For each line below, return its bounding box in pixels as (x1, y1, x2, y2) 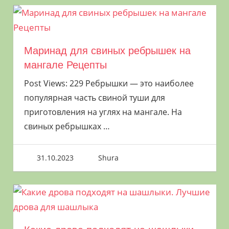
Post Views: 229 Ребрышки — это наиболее (24, 78, 194, 89)
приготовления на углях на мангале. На (24, 106, 182, 118)
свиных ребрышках (24, 121, 103, 132)
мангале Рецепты (24, 59, 107, 71)
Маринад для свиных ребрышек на (24, 45, 191, 57)
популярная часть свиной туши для (24, 92, 165, 104)
